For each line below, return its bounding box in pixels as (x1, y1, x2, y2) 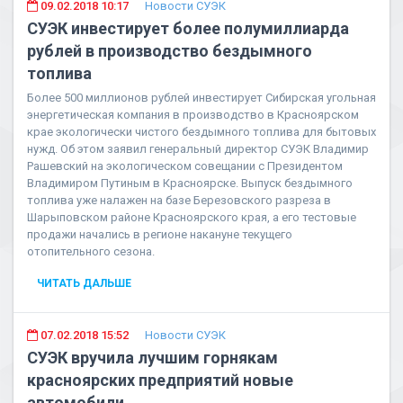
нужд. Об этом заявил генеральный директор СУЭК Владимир (27, 142, 369, 156)
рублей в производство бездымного (27, 41, 312, 60)
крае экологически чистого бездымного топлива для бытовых (27, 125, 376, 139)
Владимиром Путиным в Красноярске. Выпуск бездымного (27, 176, 353, 190)
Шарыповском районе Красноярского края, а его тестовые (27, 210, 356, 224)
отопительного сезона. (27, 245, 155, 258)
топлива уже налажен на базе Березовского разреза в (27, 193, 331, 207)
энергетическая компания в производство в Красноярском (27, 108, 359, 121)
